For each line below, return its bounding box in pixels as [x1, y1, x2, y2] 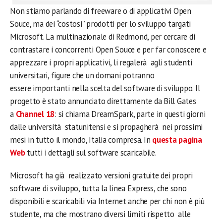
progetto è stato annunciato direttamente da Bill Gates [10, 96, 196, 107]
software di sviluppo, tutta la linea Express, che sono [10, 183, 187, 194]
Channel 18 [15, 109, 55, 120]
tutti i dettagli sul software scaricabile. [25, 147, 157, 159]
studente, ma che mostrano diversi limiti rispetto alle [10, 209, 191, 220]
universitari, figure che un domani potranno [10, 70, 155, 81]
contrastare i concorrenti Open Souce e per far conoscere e [10, 44, 207, 55]
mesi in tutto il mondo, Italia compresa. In [10, 134, 153, 146]
